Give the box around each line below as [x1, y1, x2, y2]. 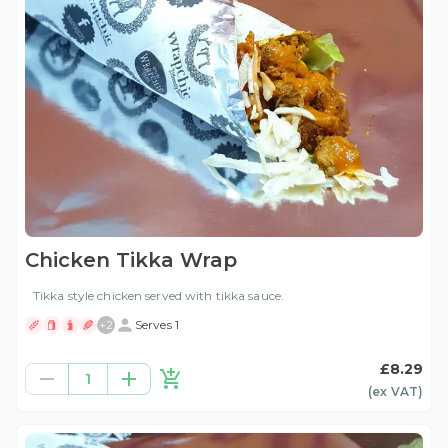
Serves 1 [135, 317, 179, 333]
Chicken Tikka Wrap [25, 248, 237, 273]
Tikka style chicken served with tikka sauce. [33, 288, 284, 304]
